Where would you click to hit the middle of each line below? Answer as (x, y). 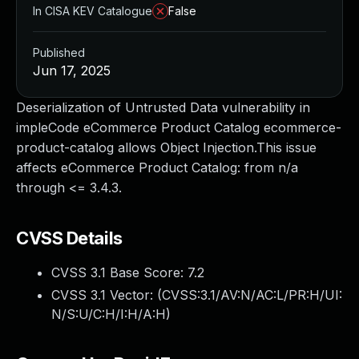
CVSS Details (69, 238)
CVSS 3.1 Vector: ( (107, 295)
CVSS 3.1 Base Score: (119, 272)
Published (59, 52)
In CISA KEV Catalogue (93, 11)
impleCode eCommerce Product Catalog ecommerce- (179, 127)
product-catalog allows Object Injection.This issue (166, 147)
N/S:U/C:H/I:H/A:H (109, 314)
